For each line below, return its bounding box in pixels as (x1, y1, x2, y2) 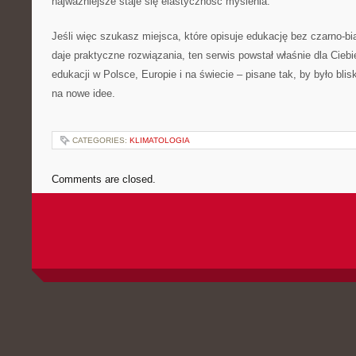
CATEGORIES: (72, 136, 130, 145)
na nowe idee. (52, 87, 115, 99)
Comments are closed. (52, 173, 156, 185)
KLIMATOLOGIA (130, 136, 190, 145)
